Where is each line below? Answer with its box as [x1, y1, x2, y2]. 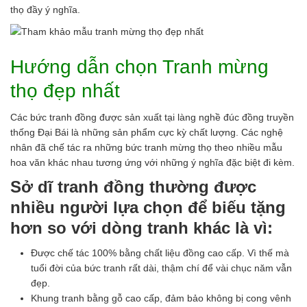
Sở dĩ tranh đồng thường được [10, 177, 256, 196]
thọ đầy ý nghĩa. [10, 4, 80, 16]
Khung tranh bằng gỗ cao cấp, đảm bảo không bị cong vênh [31, 292, 291, 304]
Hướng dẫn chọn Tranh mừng [10, 56, 269, 77]
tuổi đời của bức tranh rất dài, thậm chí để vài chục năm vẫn [31, 262, 292, 273]
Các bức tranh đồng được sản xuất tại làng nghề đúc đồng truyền [10, 111, 294, 123]
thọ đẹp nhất [10, 79, 120, 101]
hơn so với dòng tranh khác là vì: [10, 218, 273, 237]
